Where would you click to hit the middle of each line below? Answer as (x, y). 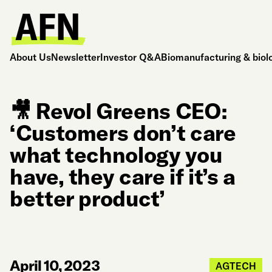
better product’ (87, 198)
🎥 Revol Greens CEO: (118, 111)
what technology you (116, 155)
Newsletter (76, 57)
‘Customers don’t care (123, 133)
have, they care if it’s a (123, 176)
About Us (30, 57)
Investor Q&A (131, 57)
